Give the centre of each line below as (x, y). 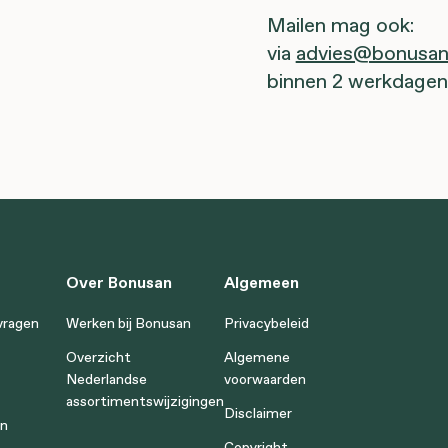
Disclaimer (258, 413)
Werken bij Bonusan (128, 323)
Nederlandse (106, 379)
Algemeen (261, 282)
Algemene (257, 357)
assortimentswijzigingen (145, 401)
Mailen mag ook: (340, 25)
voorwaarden (265, 379)
